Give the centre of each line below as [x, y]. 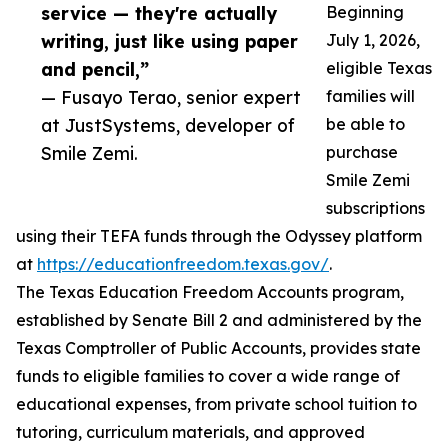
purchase [362, 152]
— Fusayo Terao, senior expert [171, 97]
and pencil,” [95, 69]
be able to [365, 124]
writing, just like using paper [169, 41]
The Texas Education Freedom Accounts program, [210, 292]
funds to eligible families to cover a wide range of [208, 376]
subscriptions [375, 208]
